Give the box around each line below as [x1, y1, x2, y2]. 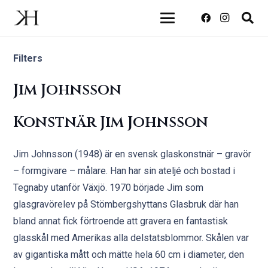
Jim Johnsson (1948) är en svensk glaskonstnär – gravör [13, 148, 252, 160]
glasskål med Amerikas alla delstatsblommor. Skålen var [13, 232, 249, 243]
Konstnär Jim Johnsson [13, 112, 209, 133]
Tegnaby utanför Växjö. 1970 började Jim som [13, 182, 204, 193]
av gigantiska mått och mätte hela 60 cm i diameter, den [13, 249, 245, 260]
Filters [13, 53, 43, 64]
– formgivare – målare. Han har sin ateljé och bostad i [13, 165, 236, 176]
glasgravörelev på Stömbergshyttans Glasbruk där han [13, 199, 239, 210]
